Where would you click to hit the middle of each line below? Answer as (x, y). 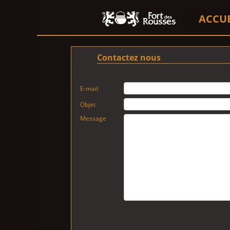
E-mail (89, 89)
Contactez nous (129, 57)
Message (93, 118)
